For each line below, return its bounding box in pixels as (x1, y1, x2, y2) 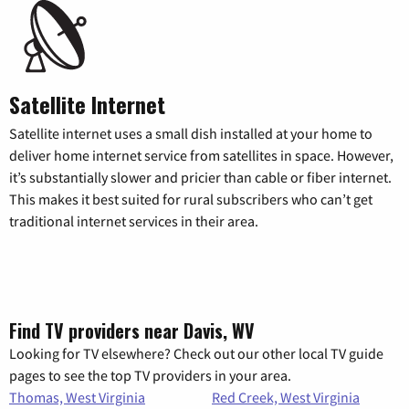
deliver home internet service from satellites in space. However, (9, 146, 393, 165)
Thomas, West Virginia (9, 388, 145, 407)
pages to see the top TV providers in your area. (9, 366, 291, 385)
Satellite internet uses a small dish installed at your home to (9, 124, 372, 143)
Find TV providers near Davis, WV (9, 317, 255, 345)
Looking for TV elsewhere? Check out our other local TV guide (9, 344, 383, 363)
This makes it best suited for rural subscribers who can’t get (9, 190, 372, 209)
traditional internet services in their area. (9, 212, 258, 231)
